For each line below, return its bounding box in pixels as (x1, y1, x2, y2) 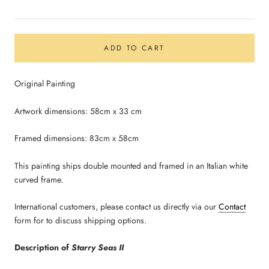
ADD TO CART (104, 43, 165, 54)
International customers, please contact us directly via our (14, 200, 219, 213)
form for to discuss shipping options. (14, 214, 147, 226)
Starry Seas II (69, 241, 124, 254)
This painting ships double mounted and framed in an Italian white (14, 159, 248, 172)
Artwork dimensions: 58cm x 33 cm (14, 104, 142, 117)
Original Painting (14, 77, 77, 90)
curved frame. (14, 173, 63, 186)
